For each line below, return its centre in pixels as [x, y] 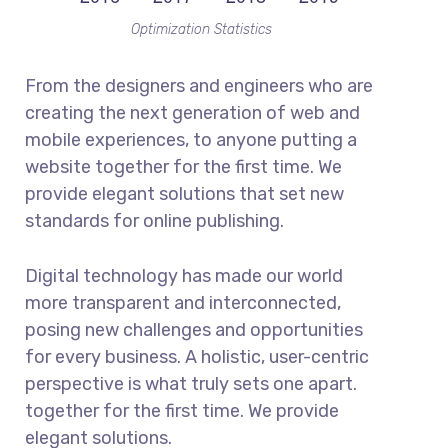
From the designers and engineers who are [199, 86]
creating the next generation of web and [192, 113]
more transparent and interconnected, [183, 303]
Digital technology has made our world [184, 276]
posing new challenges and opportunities [194, 330]
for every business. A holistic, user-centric [197, 357]
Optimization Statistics [201, 29]
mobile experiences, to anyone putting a [191, 140]
